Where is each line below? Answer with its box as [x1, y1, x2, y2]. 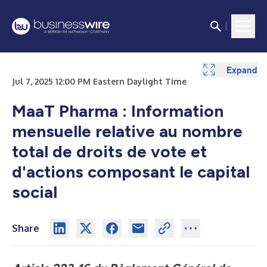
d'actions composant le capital [12, 162, 250, 182]
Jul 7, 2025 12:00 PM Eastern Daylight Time [12, 76, 187, 86]
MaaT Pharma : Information [12, 101, 223, 121]
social [12, 182, 57, 202]
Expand [226, 63, 257, 76]
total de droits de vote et [12, 141, 207, 162]
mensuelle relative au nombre [12, 121, 243, 141]
